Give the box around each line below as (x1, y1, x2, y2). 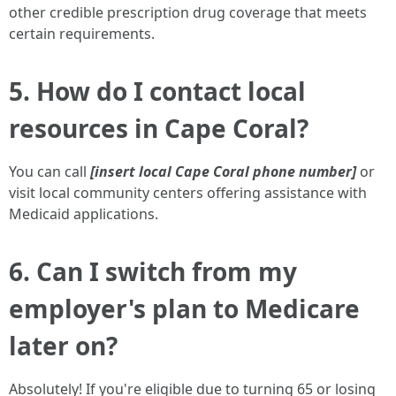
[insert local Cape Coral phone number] (90, 162, 356, 181)
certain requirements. (9, 24, 155, 43)
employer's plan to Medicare (9, 292, 360, 325)
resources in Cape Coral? (9, 111, 308, 145)
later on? (9, 329, 118, 362)
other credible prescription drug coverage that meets (9, 3, 367, 22)
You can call (9, 162, 90, 181)
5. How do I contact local (9, 74, 306, 108)
